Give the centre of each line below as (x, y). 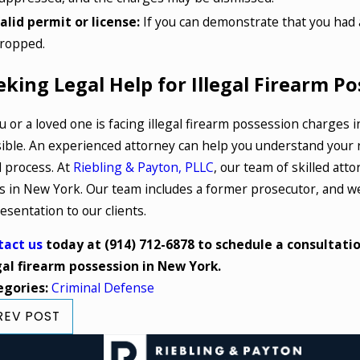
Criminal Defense (102, 288)
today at (73, 245)
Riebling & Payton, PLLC (143, 167)
